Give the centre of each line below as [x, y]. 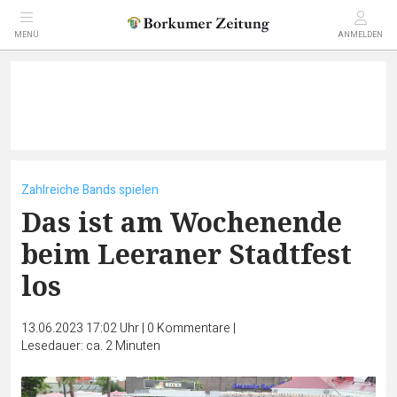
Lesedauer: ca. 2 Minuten [91, 346]
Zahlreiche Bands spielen [90, 190]
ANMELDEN [360, 35]
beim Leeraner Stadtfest [187, 254]
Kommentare [194, 328]
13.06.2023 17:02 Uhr [82, 328]
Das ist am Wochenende [182, 222]
